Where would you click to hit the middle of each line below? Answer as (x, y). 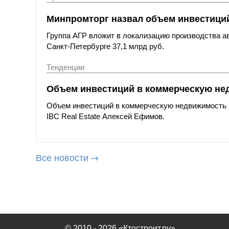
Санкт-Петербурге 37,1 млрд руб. (105, 46)
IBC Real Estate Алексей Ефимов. (106, 117)
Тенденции (65, 67)
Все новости (62, 158)
